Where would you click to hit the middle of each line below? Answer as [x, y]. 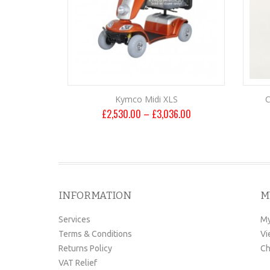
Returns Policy [85, 248]
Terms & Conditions [95, 234]
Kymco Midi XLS [146, 99]
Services [74, 219]
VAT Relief [78, 263]
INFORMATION [95, 196]
